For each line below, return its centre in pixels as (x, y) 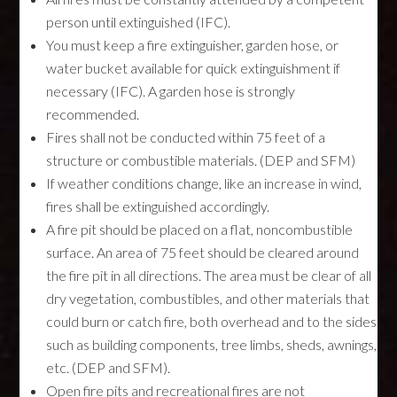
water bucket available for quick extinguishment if (194, 68)
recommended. (93, 114)
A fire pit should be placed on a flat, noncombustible (200, 229)
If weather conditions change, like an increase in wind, (204, 183)
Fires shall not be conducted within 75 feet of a (186, 137)
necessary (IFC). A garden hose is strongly (171, 91)
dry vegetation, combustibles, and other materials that (208, 298)
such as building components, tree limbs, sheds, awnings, (212, 344)
